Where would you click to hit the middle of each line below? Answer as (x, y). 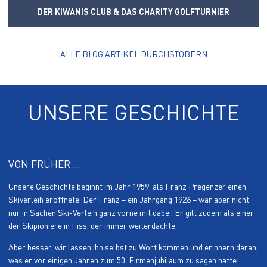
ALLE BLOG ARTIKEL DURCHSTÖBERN (133, 54)
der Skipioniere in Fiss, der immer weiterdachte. (94, 226)
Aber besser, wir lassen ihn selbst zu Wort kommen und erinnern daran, (133, 247)
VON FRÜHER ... (45, 164)
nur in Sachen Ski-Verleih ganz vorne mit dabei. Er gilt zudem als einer (131, 213)
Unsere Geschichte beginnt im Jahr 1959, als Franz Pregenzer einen (127, 187)
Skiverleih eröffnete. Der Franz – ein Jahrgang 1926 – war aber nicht (129, 200)
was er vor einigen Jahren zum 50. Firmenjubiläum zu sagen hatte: (124, 260)
